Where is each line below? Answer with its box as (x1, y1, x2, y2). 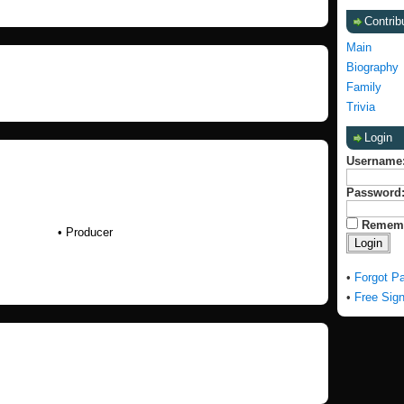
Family (346, 80, 381, 94)
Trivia (346, 100, 375, 114)
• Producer (58, 225, 113, 239)
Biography (346, 60, 399, 74)
